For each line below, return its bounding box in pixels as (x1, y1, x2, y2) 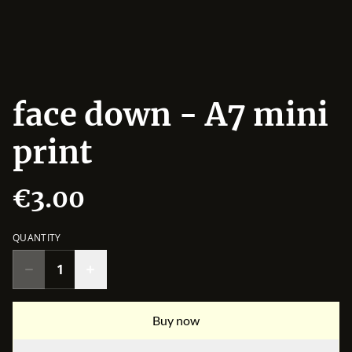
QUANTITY (13, 231, 61, 244)
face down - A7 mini (13, 95, 328, 134)
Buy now (152, 313, 200, 328)
